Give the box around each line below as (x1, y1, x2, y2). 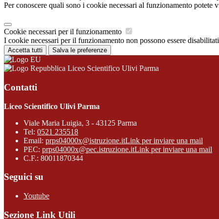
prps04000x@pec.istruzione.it (42, 145, 134, 153)
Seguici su (4, 172, 44, 182)
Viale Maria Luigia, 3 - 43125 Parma (23, 118, 137, 127)
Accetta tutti (8, 46, 43, 54)
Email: (23, 136, 45, 145)
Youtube (23, 192, 49, 200)
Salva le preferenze (52, 46, 107, 54)
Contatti (4, 82, 37, 92)
